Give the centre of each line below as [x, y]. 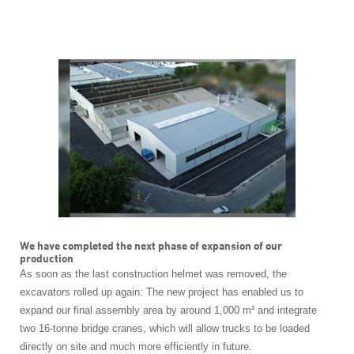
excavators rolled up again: [83, 292]
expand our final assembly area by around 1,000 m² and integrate [168, 311]
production [46, 258]
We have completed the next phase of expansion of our [151, 246]
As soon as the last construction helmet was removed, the [153, 274]
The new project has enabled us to [224, 292]
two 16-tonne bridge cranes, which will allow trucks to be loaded [164, 329]
